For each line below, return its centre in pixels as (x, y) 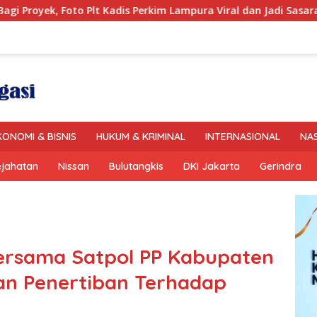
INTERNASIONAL (243, 137)
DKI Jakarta (212, 166)
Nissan (74, 166)
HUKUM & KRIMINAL (141, 137)
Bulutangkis (136, 166)
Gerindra (281, 166)
